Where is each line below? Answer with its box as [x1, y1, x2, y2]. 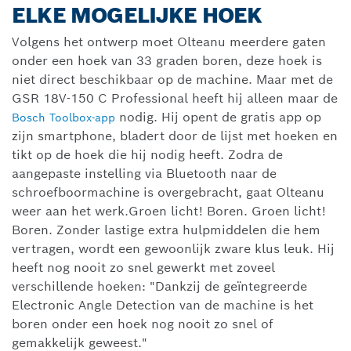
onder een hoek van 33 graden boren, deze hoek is [12, 52, 322, 70]
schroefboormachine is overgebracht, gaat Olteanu [12, 184, 324, 201]
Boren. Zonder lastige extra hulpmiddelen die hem [12, 222, 320, 239]
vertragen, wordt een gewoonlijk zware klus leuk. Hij [12, 241, 335, 258]
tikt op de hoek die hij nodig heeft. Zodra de [12, 147, 283, 164]
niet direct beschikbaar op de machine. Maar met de [12, 71, 333, 89]
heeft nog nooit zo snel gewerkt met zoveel [12, 259, 275, 277]
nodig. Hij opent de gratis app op [115, 109, 321, 126]
